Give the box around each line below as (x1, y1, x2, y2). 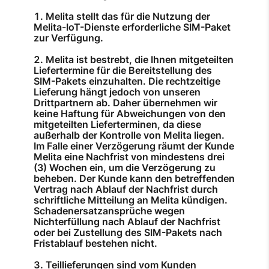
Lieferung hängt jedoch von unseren (34, 86, 201, 98)
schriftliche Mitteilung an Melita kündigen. (34, 194, 228, 207)
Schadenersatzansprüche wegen (34, 205, 185, 217)
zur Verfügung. (34, 32, 103, 44)
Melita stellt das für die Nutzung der (46, 10, 210, 23)
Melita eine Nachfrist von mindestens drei (34, 151, 225, 163)
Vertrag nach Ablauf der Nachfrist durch (34, 183, 218, 196)
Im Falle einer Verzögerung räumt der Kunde (34, 140, 234, 153)
